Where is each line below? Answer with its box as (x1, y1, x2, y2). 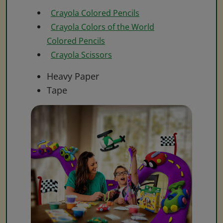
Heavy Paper (47, 70, 99, 82)
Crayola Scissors (51, 49, 112, 60)
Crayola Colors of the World (51, 21, 154, 32)
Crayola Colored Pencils (51, 7, 139, 18)
